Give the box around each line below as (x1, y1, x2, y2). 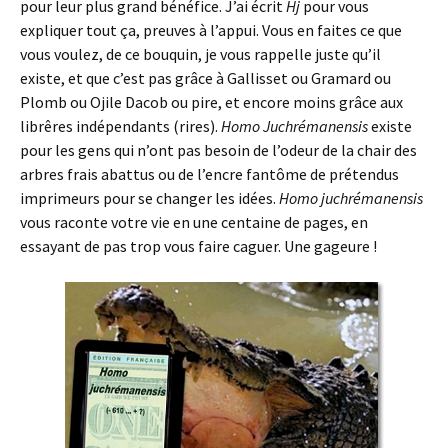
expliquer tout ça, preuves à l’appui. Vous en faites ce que (20, 20, 402, 41)
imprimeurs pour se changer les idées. (20, 188, 279, 209)
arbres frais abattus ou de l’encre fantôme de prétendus (20, 164, 399, 185)
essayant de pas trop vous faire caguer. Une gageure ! (20, 236, 377, 257)
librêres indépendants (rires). (20, 116, 221, 137)
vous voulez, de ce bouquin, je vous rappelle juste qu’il (20, 44, 381, 65)
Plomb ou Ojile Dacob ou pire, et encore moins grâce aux (20, 92, 403, 113)
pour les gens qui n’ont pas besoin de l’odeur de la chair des (20, 140, 417, 161)
